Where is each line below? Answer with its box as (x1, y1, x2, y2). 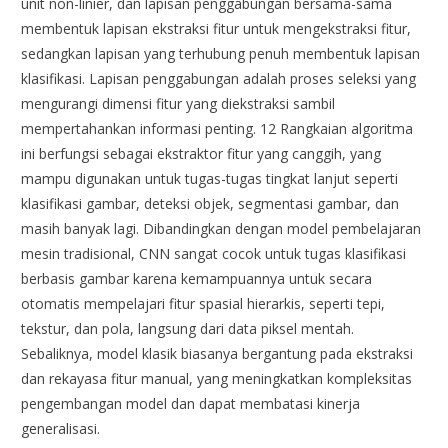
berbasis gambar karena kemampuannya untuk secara (21, 268, 373, 288)
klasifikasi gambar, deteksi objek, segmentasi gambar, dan (21, 193, 400, 213)
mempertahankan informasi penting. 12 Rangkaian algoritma (21, 118, 414, 138)
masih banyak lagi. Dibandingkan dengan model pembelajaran (21, 218, 422, 238)
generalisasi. (21, 418, 101, 438)
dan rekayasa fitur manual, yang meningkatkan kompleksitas (21, 368, 413, 388)
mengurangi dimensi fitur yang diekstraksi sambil (21, 93, 336, 113)
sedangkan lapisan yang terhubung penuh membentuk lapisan (21, 43, 421, 63)
